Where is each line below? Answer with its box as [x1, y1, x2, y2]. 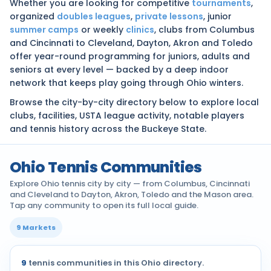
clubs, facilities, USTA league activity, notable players [10, 109, 244, 122]
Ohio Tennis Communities [10, 157, 202, 178]
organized [10, 10, 57, 22]
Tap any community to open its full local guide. [10, 200, 198, 211]
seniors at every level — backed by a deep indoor [10, 64, 229, 76]
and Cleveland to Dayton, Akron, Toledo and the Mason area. [10, 189, 253, 200]
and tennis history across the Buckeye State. [10, 123, 206, 135]
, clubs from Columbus [154, 24, 255, 36]
